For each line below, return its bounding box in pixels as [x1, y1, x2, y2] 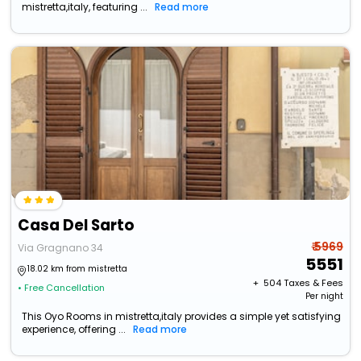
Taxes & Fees [283, 276, 343, 290]
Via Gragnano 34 [18, 241, 104, 255]
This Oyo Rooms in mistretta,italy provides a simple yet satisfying [22, 309, 342, 324]
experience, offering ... [22, 322, 127, 337]
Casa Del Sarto [18, 214, 135, 237]
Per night [305, 290, 343, 303]
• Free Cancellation [18, 281, 106, 295]
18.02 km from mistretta [27, 263, 128, 276]
